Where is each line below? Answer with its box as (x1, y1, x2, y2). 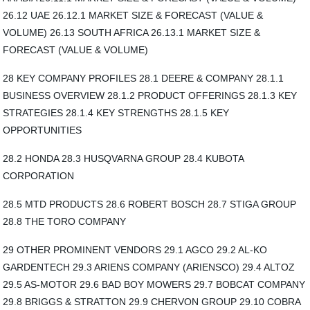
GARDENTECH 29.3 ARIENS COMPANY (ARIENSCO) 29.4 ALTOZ (3, 262, 295, 273)
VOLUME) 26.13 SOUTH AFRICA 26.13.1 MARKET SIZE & (3, 27, 261, 38)
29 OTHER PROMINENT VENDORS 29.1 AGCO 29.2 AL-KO (3, 244, 268, 255)
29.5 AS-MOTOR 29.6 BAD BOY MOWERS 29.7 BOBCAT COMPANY (3, 279, 306, 290)
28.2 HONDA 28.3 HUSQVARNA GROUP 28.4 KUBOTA (3, 153, 244, 164)
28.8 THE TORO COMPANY (3, 216, 127, 227)
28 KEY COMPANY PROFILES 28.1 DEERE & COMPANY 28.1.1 (3, 73, 284, 84)
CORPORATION (3, 170, 75, 181)
